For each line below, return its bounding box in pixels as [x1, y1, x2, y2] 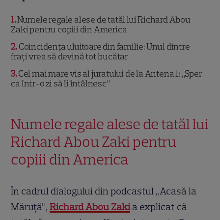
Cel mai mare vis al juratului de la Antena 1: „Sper [17, 68, 202, 80]
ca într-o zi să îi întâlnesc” [11, 78, 110, 89]
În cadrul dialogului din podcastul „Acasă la [11, 185, 197, 197]
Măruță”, [11, 201, 50, 213]
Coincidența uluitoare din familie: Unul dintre [17, 41, 190, 53]
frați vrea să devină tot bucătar [11, 51, 129, 62]
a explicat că [130, 201, 188, 213]
